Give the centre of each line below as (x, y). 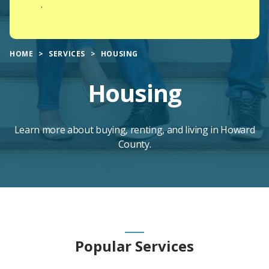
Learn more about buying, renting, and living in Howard (134, 129)
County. (134, 144)
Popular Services (134, 246)
